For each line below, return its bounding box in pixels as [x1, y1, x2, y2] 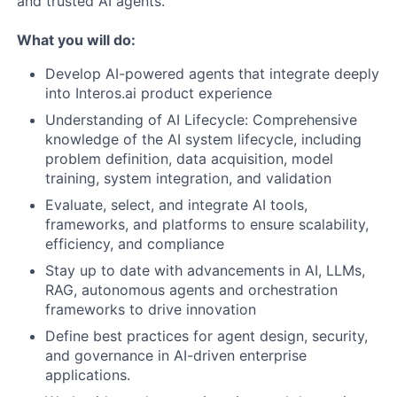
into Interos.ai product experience [45, 84, 272, 102]
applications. [45, 366, 130, 384]
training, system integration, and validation [45, 169, 331, 187]
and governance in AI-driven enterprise [45, 346, 307, 364]
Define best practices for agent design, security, [45, 327, 368, 345]
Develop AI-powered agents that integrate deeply [45, 65, 379, 82]
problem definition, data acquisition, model [45, 150, 333, 167]
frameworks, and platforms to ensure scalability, [45, 215, 369, 233]
